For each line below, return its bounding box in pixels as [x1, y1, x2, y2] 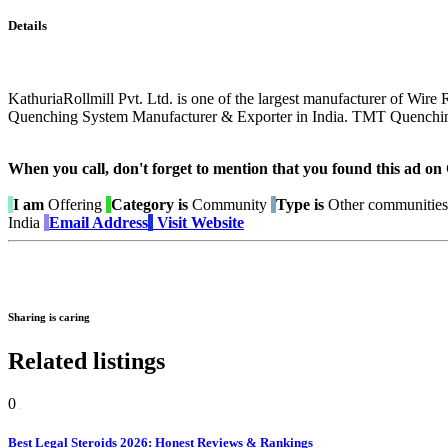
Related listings [8, 348, 165, 375]
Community [188, 196, 267, 214]
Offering [44, 196, 106, 214]
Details [8, 17, 47, 33]
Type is [276, 196, 324, 214]
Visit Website [157, 214, 244, 232]
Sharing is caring [8, 311, 90, 324]
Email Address [49, 214, 148, 232]
